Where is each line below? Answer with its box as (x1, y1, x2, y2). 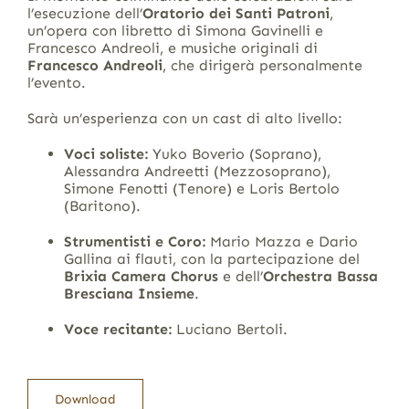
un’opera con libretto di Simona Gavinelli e (26, 22, 323, 40)
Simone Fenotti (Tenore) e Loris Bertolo (63, 180, 340, 198)
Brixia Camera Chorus (63, 267, 218, 286)
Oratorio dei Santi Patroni (142, 5, 330, 23)
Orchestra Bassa (262, 267, 378, 286)
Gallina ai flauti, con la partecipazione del (63, 250, 360, 268)
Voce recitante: (63, 320, 172, 339)
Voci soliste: (63, 145, 148, 163)
